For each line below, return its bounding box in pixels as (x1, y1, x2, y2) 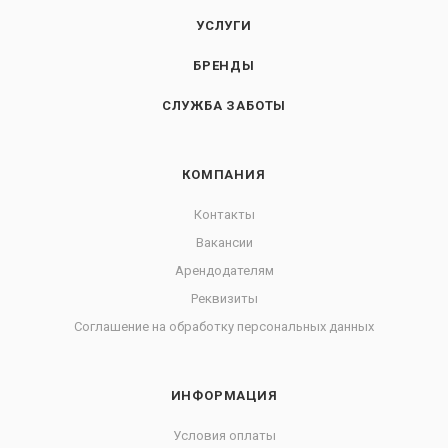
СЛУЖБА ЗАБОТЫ (161, 98, 287, 113)
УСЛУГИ (196, 18, 252, 33)
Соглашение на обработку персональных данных (74, 319, 374, 334)
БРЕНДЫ (193, 58, 255, 73)
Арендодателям (174, 263, 274, 278)
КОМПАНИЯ (182, 167, 266, 182)
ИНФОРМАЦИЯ (170, 388, 278, 403)
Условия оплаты (172, 428, 276, 443)
